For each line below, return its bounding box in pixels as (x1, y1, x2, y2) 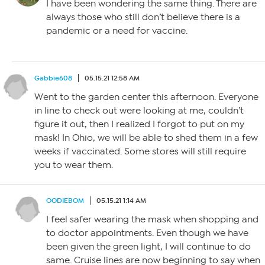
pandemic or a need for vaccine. (46, 25, 188, 36)
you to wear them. (34, 159, 113, 170)
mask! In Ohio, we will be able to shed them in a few (34, 132, 258, 143)
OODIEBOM (46, 196, 84, 205)
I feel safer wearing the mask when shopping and (46, 214, 258, 225)
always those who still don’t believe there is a (46, 11, 240, 22)
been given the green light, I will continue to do (46, 241, 251, 252)
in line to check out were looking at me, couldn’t (34, 105, 244, 116)
